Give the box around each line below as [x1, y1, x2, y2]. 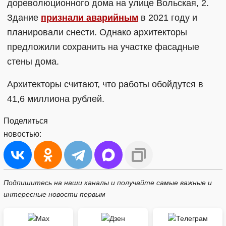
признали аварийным [41, 12, 138, 23]
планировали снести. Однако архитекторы [7, 27, 187, 37]
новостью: [4, 129, 41, 138]
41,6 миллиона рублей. [7, 93, 104, 104]
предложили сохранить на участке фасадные [7, 41, 199, 52]
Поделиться [4, 116, 48, 125]
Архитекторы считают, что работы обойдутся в [7, 79, 203, 89]
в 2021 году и [138, 12, 197, 23]
